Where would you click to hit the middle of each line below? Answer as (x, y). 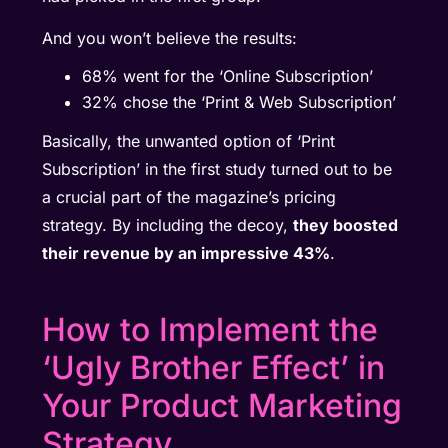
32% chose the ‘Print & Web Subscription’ (239, 101)
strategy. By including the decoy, (168, 224)
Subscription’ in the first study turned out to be (217, 168)
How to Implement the (210, 330)
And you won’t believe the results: (170, 38)
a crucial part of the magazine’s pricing (189, 196)
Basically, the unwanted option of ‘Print (189, 140)
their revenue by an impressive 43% (186, 252)
